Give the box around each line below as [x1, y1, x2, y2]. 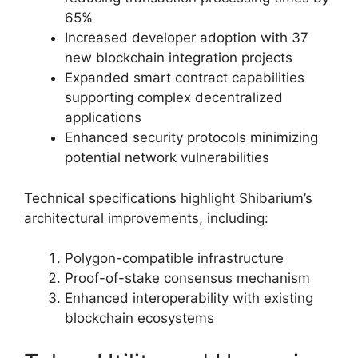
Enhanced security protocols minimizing [65, 129, 318, 146]
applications [65, 109, 141, 126]
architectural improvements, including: [24, 209, 268, 226]
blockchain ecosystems [65, 310, 214, 327]
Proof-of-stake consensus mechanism [65, 270, 310, 287]
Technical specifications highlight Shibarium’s [24, 189, 312, 206]
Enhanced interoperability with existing [65, 290, 313, 307]
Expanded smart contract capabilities [65, 70, 304, 86]
